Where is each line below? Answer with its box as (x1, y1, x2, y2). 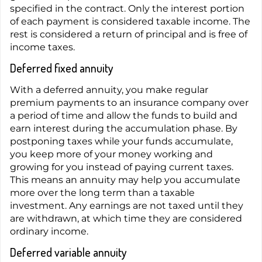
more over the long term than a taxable (10, 187, 195, 199)
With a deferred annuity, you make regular (10, 84, 208, 96)
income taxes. (10, 42, 75, 53)
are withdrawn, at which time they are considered (10, 213, 242, 225)
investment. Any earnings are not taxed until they (10, 200, 243, 212)
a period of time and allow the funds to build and (10, 110, 237, 122)
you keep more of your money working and (10, 149, 213, 160)
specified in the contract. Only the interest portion (10, 3, 244, 15)
